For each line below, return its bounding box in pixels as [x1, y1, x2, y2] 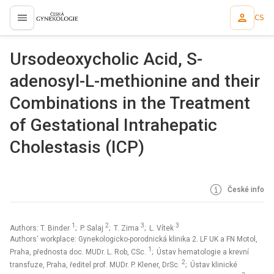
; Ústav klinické [185, 261, 237, 269]
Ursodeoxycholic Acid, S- [10, 49, 202, 69]
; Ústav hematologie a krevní [152, 248, 249, 256]
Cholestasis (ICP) [10, 137, 144, 157]
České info [226, 185, 264, 194]
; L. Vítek [144, 224, 176, 232]
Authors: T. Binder [10, 224, 72, 232]
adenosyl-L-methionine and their [10, 71, 260, 91]
